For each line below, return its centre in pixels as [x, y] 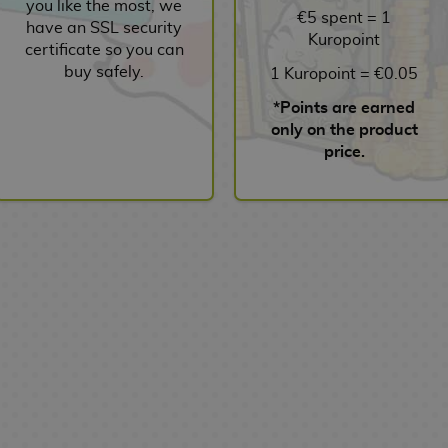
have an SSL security [104, 27]
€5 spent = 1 [344, 17]
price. [344, 151]
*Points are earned [344, 107]
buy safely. [104, 71]
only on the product [344, 129]
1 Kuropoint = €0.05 [344, 73]
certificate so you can [104, 49]
